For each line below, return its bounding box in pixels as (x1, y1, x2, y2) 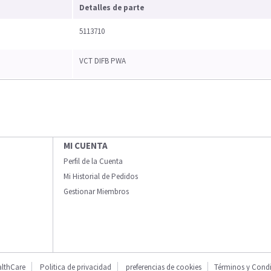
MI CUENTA (64, 140, 108, 152)
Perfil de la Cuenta (64, 156, 123, 167)
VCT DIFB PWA (79, 56, 126, 67)
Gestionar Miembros (64, 186, 129, 197)
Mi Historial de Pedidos (64, 171, 138, 182)
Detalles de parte (79, 2, 144, 13)
